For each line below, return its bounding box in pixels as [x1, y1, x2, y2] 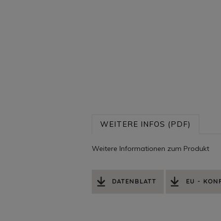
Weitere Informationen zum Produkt [92, 144, 209, 153]
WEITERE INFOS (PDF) [100, 119, 191, 129]
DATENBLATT [112, 177, 156, 185]
